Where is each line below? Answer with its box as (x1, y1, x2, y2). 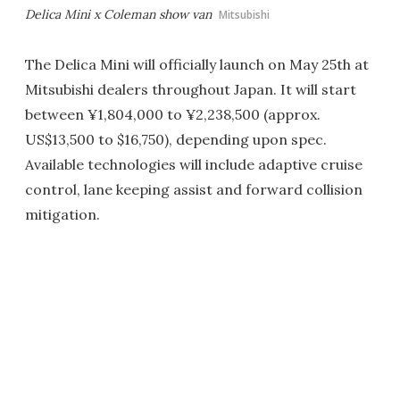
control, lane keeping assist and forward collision (25, 180, 362, 199)
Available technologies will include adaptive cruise (25, 155, 362, 174)
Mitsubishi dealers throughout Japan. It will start (25, 80, 356, 99)
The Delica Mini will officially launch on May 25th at (25, 55, 369, 74)
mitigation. (25, 205, 100, 224)
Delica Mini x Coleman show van (25, 6, 212, 23)
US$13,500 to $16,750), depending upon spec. (25, 130, 327, 149)
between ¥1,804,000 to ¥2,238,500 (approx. (25, 105, 321, 124)
